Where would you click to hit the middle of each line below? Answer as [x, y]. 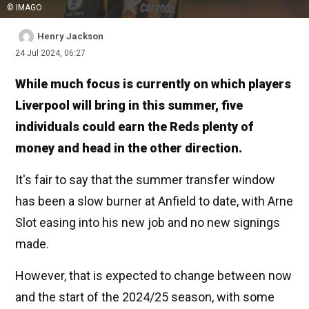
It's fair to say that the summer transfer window [145, 180]
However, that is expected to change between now [153, 276]
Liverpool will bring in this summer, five [129, 106]
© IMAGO [24, 8]
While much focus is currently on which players [153, 84]
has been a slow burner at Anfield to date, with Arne [154, 201]
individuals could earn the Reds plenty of [134, 127]
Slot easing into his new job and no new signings [148, 223]
